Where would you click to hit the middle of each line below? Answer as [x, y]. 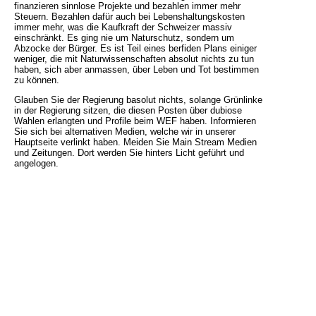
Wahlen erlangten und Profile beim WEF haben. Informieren [135, 121]
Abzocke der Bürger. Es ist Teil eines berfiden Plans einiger [135, 49]
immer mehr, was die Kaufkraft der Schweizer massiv [123, 28]
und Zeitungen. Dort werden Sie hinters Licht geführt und [129, 153]
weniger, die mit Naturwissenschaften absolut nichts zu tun [134, 59]
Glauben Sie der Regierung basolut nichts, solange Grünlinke [138, 100]
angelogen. [36, 164]
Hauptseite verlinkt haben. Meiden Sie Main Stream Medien [135, 142]
